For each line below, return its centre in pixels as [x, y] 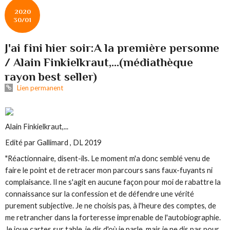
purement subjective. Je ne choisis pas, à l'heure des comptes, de [111, 206]
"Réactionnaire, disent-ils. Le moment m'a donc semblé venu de [108, 158]
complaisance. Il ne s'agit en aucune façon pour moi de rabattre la [113, 182]
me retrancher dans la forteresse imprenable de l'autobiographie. [113, 217]
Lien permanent [39, 88]
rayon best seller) [51, 76]
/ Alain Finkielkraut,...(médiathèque [99, 62]
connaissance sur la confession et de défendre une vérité [100, 194]
